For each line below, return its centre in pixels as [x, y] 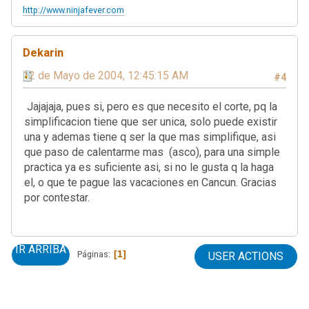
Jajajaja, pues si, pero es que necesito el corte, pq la [151, 106]
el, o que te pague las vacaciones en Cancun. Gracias [150, 182]
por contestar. [57, 197]
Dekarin [43, 52]
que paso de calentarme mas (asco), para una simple [152, 152]
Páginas [93, 254]
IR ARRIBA [41, 249]
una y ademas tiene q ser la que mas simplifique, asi [150, 137]
